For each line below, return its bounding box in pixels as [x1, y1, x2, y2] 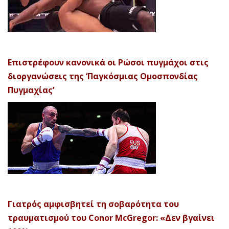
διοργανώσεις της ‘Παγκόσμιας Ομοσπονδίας [8, 71, 198, 82]
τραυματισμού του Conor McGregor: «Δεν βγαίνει [8, 212, 215, 224]
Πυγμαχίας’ [8, 84, 54, 96]
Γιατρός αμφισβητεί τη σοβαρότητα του [8, 198, 179, 210]
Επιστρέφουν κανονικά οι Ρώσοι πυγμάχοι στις [8, 57, 209, 68]
